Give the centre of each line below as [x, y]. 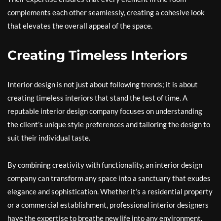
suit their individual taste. [49, 138]
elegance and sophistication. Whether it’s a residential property [110, 192]
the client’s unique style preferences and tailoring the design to [109, 125]
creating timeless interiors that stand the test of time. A [97, 98]
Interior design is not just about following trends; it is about [103, 85]
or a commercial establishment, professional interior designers [108, 205]
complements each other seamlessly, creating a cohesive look [106, 13]
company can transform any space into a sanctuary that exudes [109, 178]
